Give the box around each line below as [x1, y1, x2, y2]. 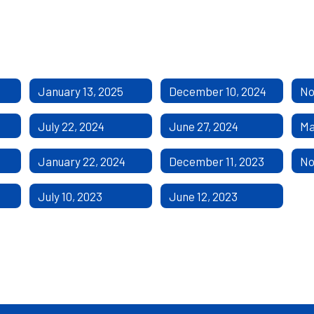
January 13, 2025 [37, 83, 123, 98]
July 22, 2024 [37, 118, 104, 133]
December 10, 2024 [168, 83, 266, 98]
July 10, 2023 [37, 189, 102, 203]
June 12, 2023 [168, 189, 238, 203]
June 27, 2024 [168, 118, 238, 133]
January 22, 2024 [37, 153, 125, 168]
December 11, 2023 [168, 153, 264, 168]
